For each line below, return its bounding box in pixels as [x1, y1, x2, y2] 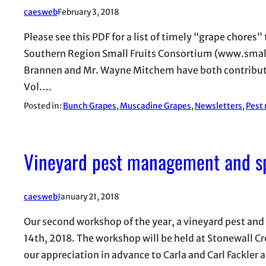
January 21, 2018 [58, 191, 119, 202]
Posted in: [24, 100, 63, 111]
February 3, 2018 [58, 7, 119, 17]
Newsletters [195, 100, 242, 111]
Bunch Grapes [63, 100, 116, 111]
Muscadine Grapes [120, 100, 191, 111]
